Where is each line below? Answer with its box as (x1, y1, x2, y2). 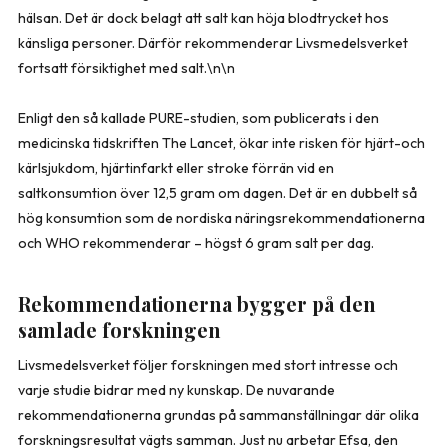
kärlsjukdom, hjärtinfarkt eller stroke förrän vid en (18, 158, 334, 177)
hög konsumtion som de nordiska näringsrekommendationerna (18, 208, 425, 227)
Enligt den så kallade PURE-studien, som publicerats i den (18, 108, 379, 127)
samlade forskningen (18, 316, 221, 343)
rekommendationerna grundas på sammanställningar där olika (18, 405, 419, 424)
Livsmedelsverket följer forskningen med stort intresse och (18, 355, 398, 374)
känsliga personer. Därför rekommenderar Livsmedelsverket (18, 33, 408, 52)
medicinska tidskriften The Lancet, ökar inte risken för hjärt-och (18, 133, 425, 152)
